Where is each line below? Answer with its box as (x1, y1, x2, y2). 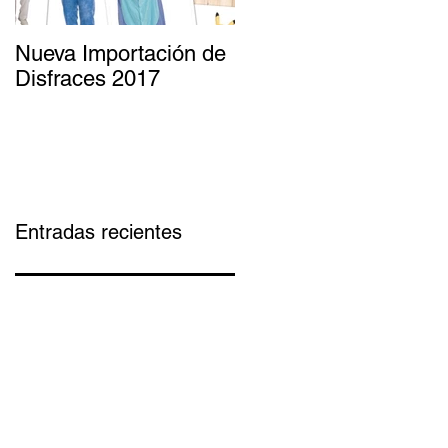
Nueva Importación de (15, 41, 226, 66)
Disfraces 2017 (15, 66, 160, 91)
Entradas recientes (15, 219, 182, 244)
